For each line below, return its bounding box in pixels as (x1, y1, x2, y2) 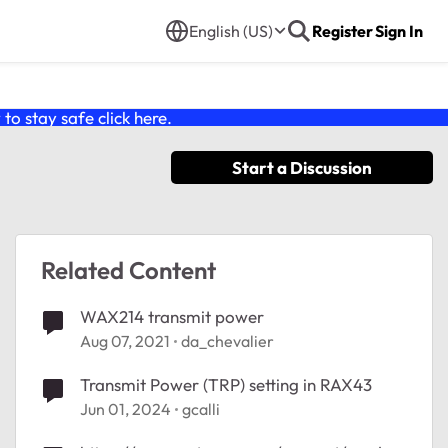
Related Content (41, 255, 216, 285)
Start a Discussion (232, 157, 372, 178)
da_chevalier (181, 331, 274, 351)
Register (312, 21, 373, 41)
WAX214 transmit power (80, 306, 264, 327)
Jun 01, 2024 (80, 399, 171, 419)
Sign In (375, 21, 423, 41)
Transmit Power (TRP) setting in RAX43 (80, 374, 372, 395)
